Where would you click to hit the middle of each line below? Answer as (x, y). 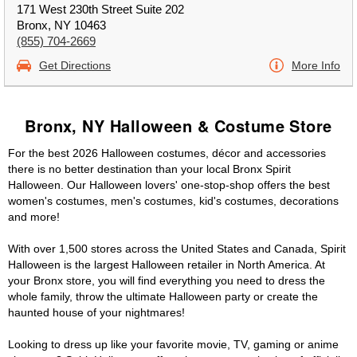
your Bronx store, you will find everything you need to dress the (167, 280)
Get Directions (75, 65)
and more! (34, 217)
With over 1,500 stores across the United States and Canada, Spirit (177, 249)
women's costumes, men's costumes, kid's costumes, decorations (173, 201)
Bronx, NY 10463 (61, 25)
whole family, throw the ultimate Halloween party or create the (163, 296)
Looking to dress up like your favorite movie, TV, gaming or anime (173, 344)
